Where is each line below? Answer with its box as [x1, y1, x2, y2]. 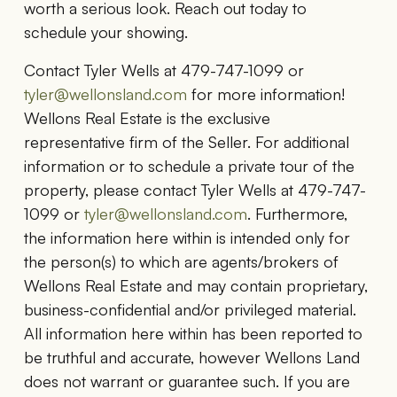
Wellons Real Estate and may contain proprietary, [23, 275, 368, 295]
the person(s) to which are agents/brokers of [23, 251, 339, 271]
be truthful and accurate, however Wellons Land [23, 346, 360, 367]
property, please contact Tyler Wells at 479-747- [23, 179, 366, 199]
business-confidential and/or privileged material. [23, 299, 356, 319]
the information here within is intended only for [23, 227, 350, 247]
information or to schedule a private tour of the [23, 155, 354, 175]
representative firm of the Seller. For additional [23, 131, 349, 152]
